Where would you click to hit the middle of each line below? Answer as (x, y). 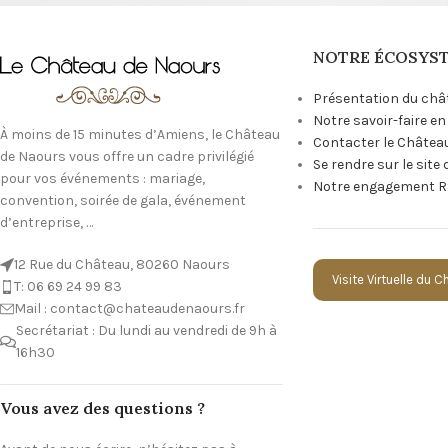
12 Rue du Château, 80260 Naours (122, 265)
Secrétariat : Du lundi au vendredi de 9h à (146, 331)
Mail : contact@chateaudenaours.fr (129, 309)
